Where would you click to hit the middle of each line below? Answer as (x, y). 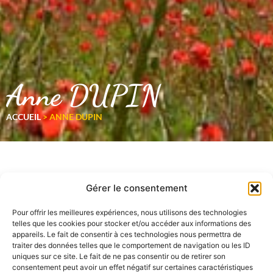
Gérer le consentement (136, 188)
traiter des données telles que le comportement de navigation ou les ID (131, 245)
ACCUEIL (23, 117)
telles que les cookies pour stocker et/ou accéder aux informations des (132, 223)
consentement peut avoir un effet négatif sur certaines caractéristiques (133, 267)
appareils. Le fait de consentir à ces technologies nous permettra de (127, 234)
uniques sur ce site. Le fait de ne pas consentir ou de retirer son (119, 256)
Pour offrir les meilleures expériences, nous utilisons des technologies (129, 212)
